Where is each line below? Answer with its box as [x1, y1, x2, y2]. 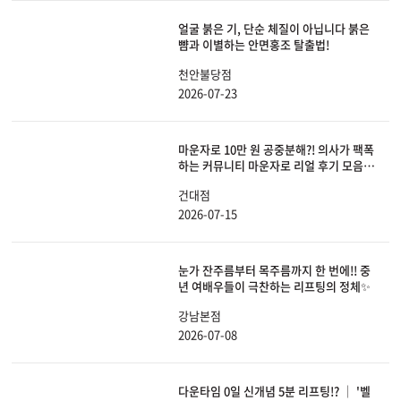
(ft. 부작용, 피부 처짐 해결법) [178, 173, 320, 191]
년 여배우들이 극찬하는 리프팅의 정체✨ [178, 277, 371, 295]
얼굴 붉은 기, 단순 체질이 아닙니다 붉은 [178, 20, 370, 38]
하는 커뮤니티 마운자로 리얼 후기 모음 [178, 157, 363, 175]
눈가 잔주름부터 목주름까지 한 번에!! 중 [178, 261, 371, 279]
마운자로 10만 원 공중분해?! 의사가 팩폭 [178, 141, 374, 158]
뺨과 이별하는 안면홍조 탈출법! [178, 36, 329, 54]
